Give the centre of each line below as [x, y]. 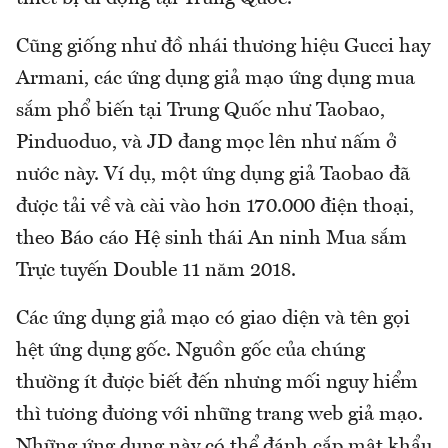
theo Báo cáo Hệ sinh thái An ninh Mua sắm [211, 239]
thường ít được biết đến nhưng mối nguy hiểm [217, 383]
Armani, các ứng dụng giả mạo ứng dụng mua [215, 79]
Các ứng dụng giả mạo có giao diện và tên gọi [213, 319]
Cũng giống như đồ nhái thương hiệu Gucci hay [223, 47]
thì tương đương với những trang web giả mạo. [219, 415]
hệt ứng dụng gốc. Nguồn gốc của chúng [190, 351]
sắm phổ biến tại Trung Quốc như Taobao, [200, 111]
